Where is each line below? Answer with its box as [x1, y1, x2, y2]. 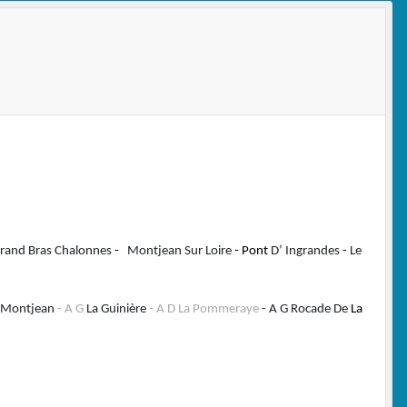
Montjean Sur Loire [127, 243, 232, 258]
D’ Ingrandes [268, 243, 342, 258]
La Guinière [86, 302, 149, 316]
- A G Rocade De [259, 302, 351, 316]
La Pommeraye [178, 302, 259, 316]
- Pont [232, 243, 268, 258]
